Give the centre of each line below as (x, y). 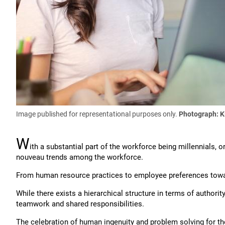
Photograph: (199, 114)
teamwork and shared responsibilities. (80, 204)
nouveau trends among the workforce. (80, 157)
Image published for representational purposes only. (97, 114)
